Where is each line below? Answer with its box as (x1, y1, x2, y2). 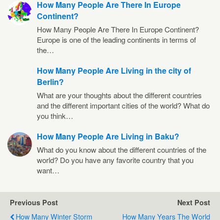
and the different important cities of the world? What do (37, 100, 210, 110)
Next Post (177, 197, 210, 207)
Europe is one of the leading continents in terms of (37, 34, 196, 45)
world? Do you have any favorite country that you (37, 154, 193, 165)
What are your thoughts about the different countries (37, 89, 202, 100)
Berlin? (37, 76, 64, 87)
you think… (37, 110, 73, 121)
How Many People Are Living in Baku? (37, 130, 179, 142)
